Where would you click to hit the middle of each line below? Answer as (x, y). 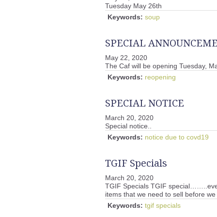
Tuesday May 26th (133, 6)
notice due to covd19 (177, 137)
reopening (160, 77)
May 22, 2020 (126, 58)
